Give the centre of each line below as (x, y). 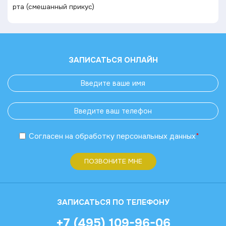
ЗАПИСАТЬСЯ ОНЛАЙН (113, 60)
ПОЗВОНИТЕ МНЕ (113, 161)
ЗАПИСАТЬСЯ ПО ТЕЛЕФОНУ (113, 202)
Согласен (46, 136)
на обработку (89, 136)
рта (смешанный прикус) (53, 7)
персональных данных (156, 136)
